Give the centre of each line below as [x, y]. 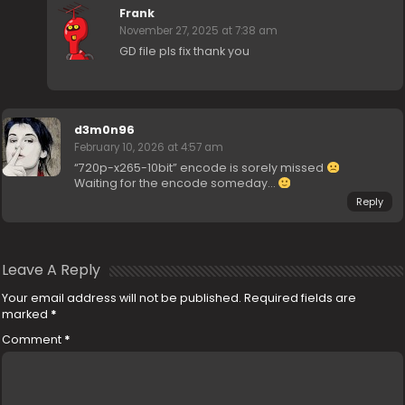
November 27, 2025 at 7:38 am [199, 30]
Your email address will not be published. [122, 297]
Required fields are [301, 297]
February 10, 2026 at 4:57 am [149, 147]
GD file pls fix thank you [185, 51]
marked [27, 314]
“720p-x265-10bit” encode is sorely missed [201, 167]
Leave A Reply [52, 269]
